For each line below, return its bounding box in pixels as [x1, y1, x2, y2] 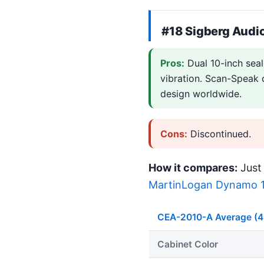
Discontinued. [187, 127, 251, 140]
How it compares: [148, 161, 237, 174]
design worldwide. [160, 88, 242, 100]
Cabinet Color [157, 239, 218, 250]
